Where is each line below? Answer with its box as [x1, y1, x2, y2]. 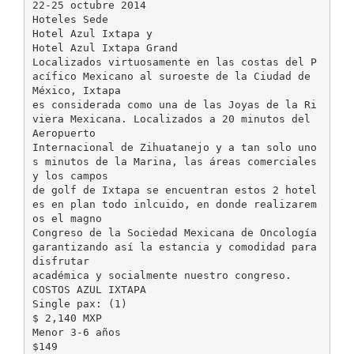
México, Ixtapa [32, 84, 121, 96]
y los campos [32, 169, 108, 182]
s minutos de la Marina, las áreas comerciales [32, 155, 317, 168]
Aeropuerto [32, 126, 96, 139]
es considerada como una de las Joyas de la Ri [32, 98, 317, 111]
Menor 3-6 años [32, 326, 121, 338]
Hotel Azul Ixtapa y [32, 27, 153, 40]
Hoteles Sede [32, 13, 108, 25]
